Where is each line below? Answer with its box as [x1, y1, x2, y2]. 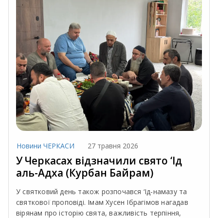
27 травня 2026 [88, 141, 138, 150]
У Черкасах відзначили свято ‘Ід [16, 153, 182, 167]
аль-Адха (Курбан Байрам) [16, 165, 153, 180]
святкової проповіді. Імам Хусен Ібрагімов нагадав [16, 197, 188, 207]
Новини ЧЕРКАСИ [17, 141, 74, 150]
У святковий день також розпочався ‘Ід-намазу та [16, 186, 187, 196]
